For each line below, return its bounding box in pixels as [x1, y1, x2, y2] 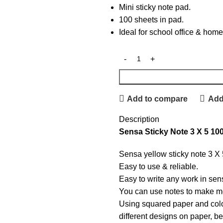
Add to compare [127, 94, 188, 103]
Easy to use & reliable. [119, 162, 198, 171]
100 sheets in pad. [119, 15, 184, 24]
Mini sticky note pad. [119, 3, 191, 11]
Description [119, 115, 159, 123]
